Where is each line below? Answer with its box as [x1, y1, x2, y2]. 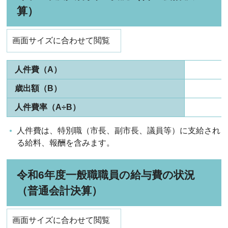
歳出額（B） [15, 84, 62, 93]
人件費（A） [15, 65, 62, 74]
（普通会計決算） [17, 185, 103, 196]
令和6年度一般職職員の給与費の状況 [17, 169, 195, 181]
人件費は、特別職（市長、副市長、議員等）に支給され [17, 126, 221, 135]
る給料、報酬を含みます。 [17, 138, 115, 147]
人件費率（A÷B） [15, 103, 81, 111]
